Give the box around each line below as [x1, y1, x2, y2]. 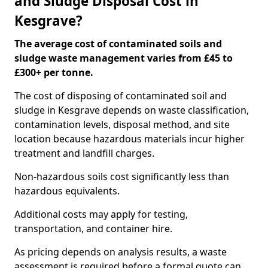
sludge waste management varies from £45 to [14, 51, 233, 65]
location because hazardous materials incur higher [14, 132, 245, 145]
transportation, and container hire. [14, 222, 172, 235]
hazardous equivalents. [14, 184, 120, 197]
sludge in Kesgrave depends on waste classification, [14, 103, 249, 117]
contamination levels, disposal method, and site [14, 118, 230, 131]
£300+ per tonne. [14, 66, 93, 79]
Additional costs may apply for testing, [14, 208, 188, 221]
